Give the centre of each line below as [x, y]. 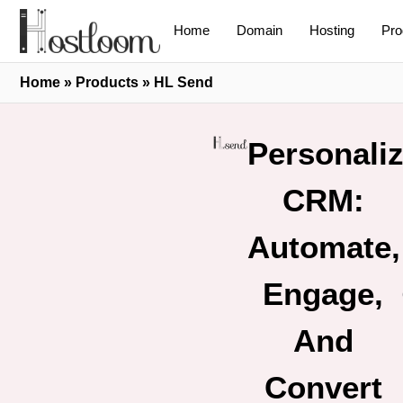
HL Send [184, 82]
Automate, [324, 246]
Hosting [332, 31]
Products [107, 82]
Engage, [323, 293]
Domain [260, 31]
